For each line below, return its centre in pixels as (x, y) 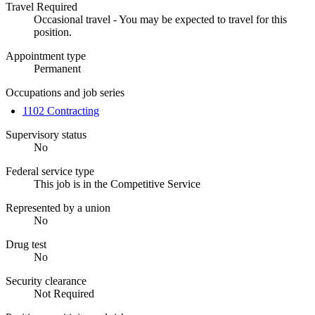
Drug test (26, 244)
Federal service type (50, 171)
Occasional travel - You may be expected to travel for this (160, 19)
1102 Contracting (61, 110)
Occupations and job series (65, 92)
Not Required (64, 293)
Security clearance (46, 281)
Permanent (57, 68)
